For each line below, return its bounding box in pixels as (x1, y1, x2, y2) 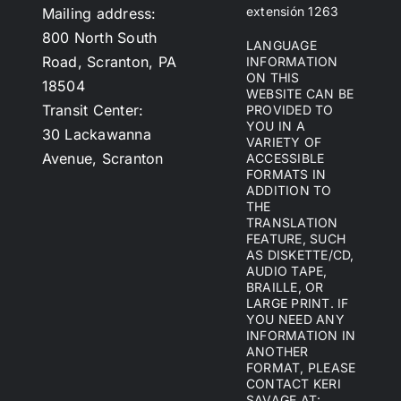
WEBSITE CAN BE (246, 86, 354, 102)
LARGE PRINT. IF (246, 295, 349, 311)
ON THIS (246, 70, 300, 86)
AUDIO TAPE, (246, 263, 328, 279)
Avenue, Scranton (41, 149, 164, 168)
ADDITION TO (246, 183, 332, 199)
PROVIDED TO (246, 102, 334, 118)
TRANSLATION (246, 215, 338, 231)
